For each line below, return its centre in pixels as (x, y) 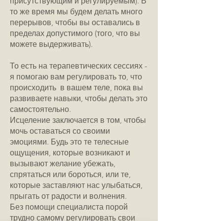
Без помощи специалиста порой (69, 207)
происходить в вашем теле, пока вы (76, 88)
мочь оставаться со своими (60, 131)
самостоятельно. (40, 109)
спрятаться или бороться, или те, (70, 174)
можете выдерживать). (51, 44)
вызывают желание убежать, (63, 164)
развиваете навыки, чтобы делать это (79, 98)
